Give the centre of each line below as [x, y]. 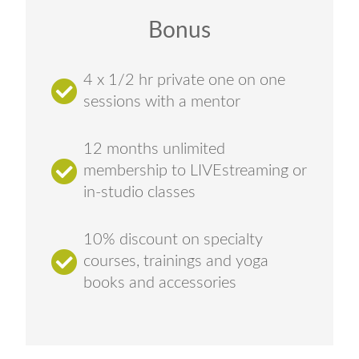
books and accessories [160, 283]
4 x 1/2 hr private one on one [184, 80]
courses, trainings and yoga [176, 261]
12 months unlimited [154, 149]
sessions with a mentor [162, 102]
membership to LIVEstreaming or [195, 171]
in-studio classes [139, 192]
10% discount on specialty [173, 240]
